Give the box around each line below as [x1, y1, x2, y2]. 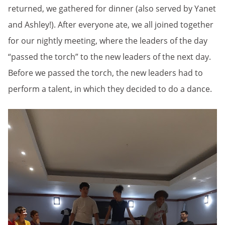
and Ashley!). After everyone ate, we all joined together [8, 19, 213, 30]
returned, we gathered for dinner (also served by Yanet [8, 3, 216, 14]
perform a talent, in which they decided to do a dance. [8, 83, 212, 94]
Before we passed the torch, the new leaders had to [8, 67, 203, 78]
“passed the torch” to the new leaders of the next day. [8, 51, 211, 62]
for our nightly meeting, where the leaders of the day [8, 35, 207, 46]
